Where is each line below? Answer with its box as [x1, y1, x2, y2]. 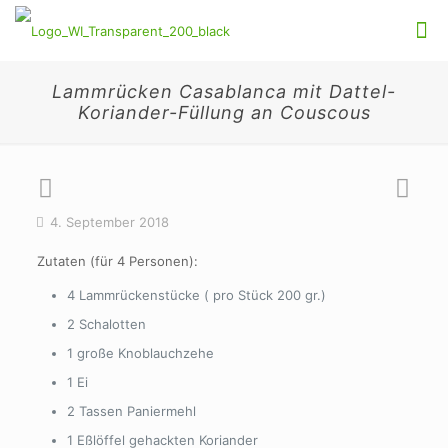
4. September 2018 [50, 214, 169, 230]
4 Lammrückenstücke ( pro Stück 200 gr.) [66, 287, 326, 303]
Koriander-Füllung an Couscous [77, 102, 371, 123]
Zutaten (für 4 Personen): [36, 253, 198, 269]
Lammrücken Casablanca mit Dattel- [52, 81, 396, 102]
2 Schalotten [66, 316, 146, 332]
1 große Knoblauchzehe [66, 345, 214, 361]
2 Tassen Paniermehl [66, 403, 196, 419]
